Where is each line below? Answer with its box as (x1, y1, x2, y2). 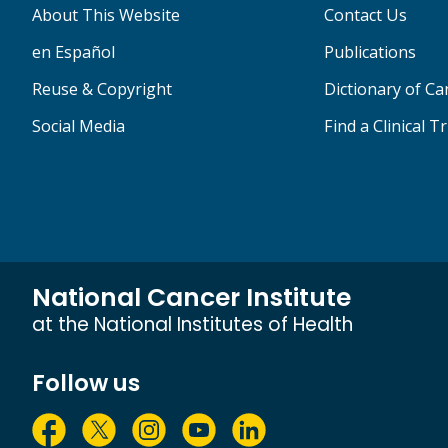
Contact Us (323, 4, 407, 27)
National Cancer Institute (32, 280, 351, 316)
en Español (32, 41, 115, 64)
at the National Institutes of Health (32, 311, 353, 339)
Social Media (32, 115, 125, 138)
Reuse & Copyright (32, 78, 172, 101)
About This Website (32, 4, 180, 27)
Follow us (32, 367, 140, 400)
